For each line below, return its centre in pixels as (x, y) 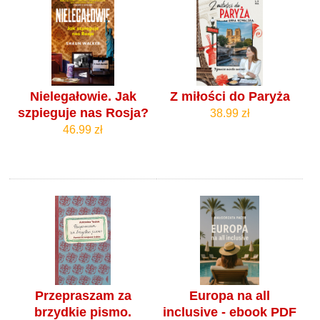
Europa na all (230, 295)
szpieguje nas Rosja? (83, 113)
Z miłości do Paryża (230, 97)
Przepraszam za (83, 295)
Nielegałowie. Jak (83, 97)
